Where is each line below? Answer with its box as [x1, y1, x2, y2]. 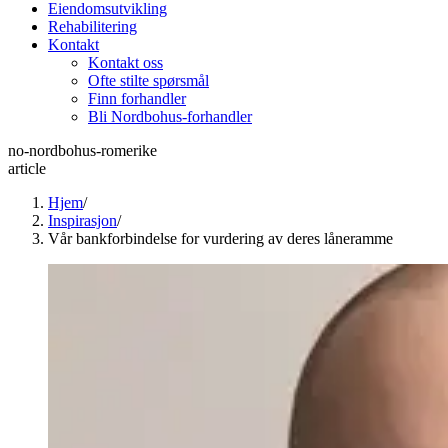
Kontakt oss [88, 54, 163, 71]
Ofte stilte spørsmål [88, 72, 209, 89]
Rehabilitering [48, 18, 137, 35]
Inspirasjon [48, 212, 117, 229]
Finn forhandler [88, 90, 186, 107]
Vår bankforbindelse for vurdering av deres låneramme [48, 230, 393, 247]
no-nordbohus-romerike [8, 142, 157, 159]
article [8, 160, 46, 177]
